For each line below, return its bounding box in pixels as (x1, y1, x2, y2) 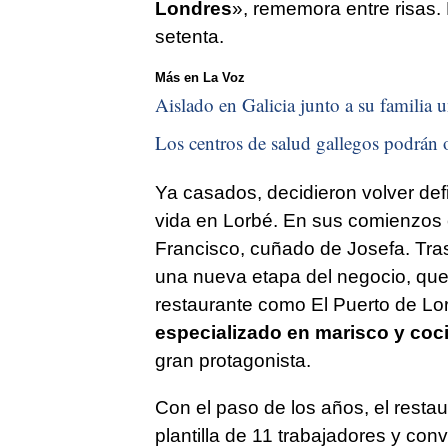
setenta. (154, 25, 224, 47)
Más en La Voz (154, 69, 245, 85)
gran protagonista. (154, 349, 311, 371)
